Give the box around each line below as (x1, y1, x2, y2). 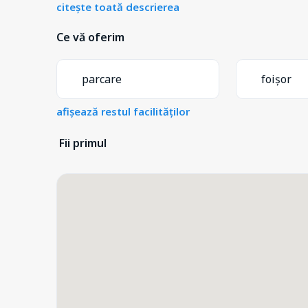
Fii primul (59, 135, 107, 151)
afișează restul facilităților (56, 104, 190, 118)
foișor (261, 71, 292, 87)
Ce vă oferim (56, 29, 124, 45)
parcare (82, 71, 122, 87)
